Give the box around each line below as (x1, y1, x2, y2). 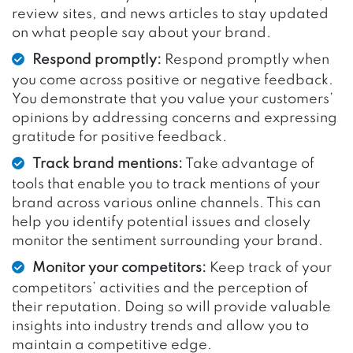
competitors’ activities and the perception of (12, 281, 308, 295)
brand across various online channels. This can (12, 195, 321, 210)
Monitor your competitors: (32, 260, 206, 275)
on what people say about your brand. (12, 25, 271, 40)
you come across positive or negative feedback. (12, 72, 333, 87)
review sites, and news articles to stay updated (12, 6, 329, 21)
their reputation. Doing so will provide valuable (12, 299, 331, 314)
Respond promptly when (162, 52, 329, 67)
